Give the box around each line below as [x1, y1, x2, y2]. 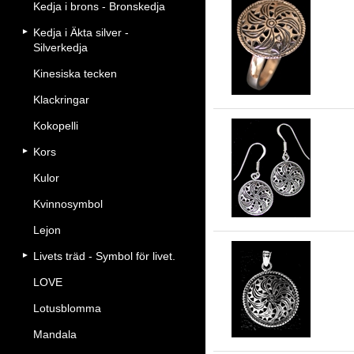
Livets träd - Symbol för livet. [33, 250, 175, 262]
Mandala [33, 328, 77, 341]
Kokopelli [33, 119, 78, 132]
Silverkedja [33, 41, 88, 54]
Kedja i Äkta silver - [33, 26, 129, 39]
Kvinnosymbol [33, 198, 103, 210]
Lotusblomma [33, 302, 101, 314]
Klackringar [33, 93, 89, 106]
